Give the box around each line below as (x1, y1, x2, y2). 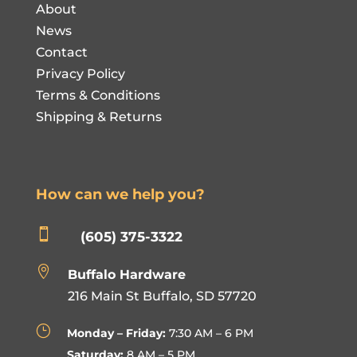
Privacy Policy (35, 65, 125, 81)
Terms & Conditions (35, 87, 160, 103)
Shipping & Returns (35, 108, 162, 124)
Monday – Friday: (66, 325, 166, 340)
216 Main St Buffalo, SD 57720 (67, 288, 257, 304)
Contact (35, 44, 88, 60)
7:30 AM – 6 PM (165, 325, 253, 340)
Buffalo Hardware (67, 266, 186, 282)
